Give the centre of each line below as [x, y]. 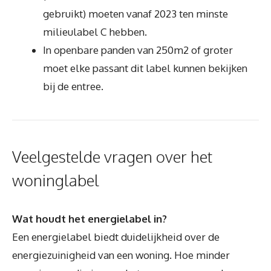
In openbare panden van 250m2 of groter [138, 50]
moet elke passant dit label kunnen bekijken [145, 68]
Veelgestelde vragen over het [112, 156]
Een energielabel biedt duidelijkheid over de [116, 237]
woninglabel [56, 180]
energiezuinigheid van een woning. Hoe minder [121, 255]
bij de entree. [73, 86]
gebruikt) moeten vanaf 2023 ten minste [135, 13]
